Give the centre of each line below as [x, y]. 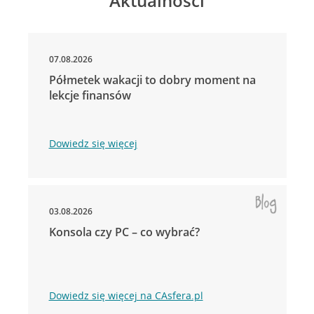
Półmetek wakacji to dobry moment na [152, 80]
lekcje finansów [90, 95]
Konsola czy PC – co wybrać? [124, 232]
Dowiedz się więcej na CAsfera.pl [126, 295]
